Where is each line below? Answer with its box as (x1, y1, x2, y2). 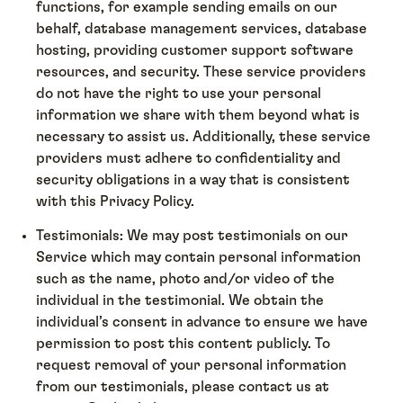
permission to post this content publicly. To (36, 336, 331, 352)
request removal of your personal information (36, 358, 347, 373)
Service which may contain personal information (36, 250, 362, 265)
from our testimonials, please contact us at (36, 380, 330, 395)
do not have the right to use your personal (36, 85, 322, 101)
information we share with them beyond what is (36, 107, 361, 122)
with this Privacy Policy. (36, 193, 195, 209)
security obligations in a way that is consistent (36, 172, 351, 187)
